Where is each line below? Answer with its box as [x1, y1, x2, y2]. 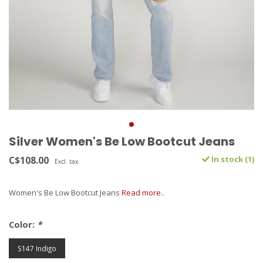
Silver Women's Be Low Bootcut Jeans [9, 133, 235, 150]
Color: [9, 218, 37, 231]
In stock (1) [210, 154, 254, 165]
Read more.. [122, 187, 164, 198]
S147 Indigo [18, 244, 56, 254]
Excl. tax [55, 157, 78, 166]
